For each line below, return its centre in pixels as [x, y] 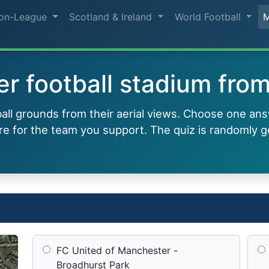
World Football [209, 17]
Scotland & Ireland [112, 17]
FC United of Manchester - [117, 250]
